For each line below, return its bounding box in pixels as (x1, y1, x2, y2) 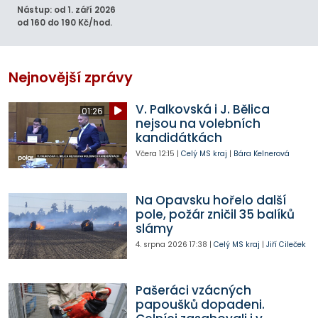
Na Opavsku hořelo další (135, 191, 286, 209)
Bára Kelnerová (233, 148, 290, 159)
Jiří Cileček (265, 238, 306, 250)
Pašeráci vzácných (135, 282, 251, 300)
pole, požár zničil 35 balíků (135, 205, 295, 223)
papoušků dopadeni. (135, 296, 265, 314)
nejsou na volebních (135, 114, 261, 132)
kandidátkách (135, 128, 222, 146)
